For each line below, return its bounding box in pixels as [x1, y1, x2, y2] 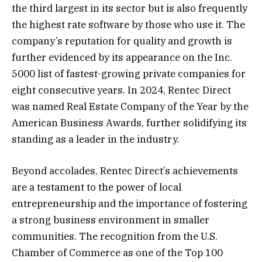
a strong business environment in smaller [12, 213, 209, 227]
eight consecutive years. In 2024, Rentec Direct [12, 83, 231, 96]
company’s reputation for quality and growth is [12, 34, 232, 47]
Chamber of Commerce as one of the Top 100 [12, 246, 223, 260]
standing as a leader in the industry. [12, 132, 180, 146]
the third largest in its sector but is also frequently [12, 1, 247, 15]
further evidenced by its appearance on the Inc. [12, 50, 232, 64]
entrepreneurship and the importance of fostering [12, 197, 247, 211]
